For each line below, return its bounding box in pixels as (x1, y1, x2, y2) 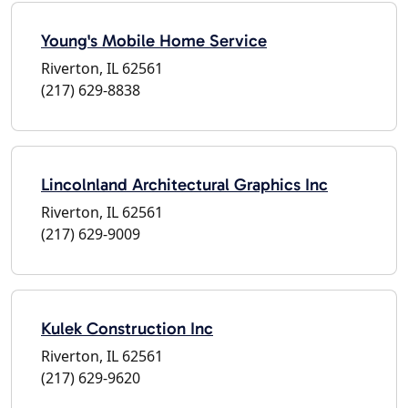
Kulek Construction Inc (41, 317, 213, 339)
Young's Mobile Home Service (41, 29, 267, 51)
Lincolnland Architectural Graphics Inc (41, 173, 328, 195)
